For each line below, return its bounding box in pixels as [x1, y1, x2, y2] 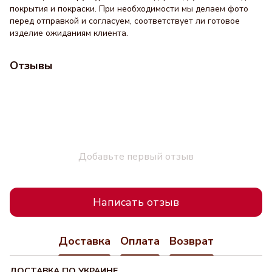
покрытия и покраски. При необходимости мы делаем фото [10, 3, 248, 15]
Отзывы [10, 58, 53, 73]
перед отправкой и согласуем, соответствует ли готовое [10, 15, 240, 27]
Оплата [120, 233, 160, 248]
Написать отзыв [93, 194, 179, 209]
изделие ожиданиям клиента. [10, 27, 128, 39]
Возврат [169, 233, 214, 248]
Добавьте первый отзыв [78, 150, 194, 163]
